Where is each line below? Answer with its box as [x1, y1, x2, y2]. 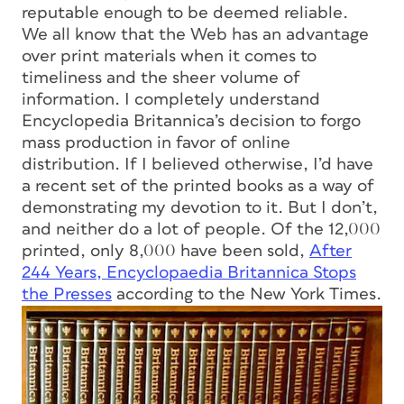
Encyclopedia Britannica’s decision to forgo [22, 113, 361, 130]
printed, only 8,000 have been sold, [22, 243, 309, 260]
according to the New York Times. [112, 286, 381, 303]
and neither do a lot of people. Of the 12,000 [22, 221, 381, 238]
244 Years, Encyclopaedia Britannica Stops [22, 264, 356, 281]
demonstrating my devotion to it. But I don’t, [22, 199, 378, 216]
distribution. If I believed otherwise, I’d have [22, 156, 373, 173]
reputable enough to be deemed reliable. [22, 5, 348, 22]
